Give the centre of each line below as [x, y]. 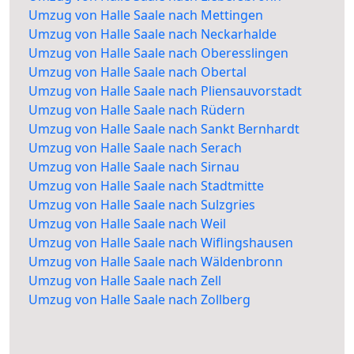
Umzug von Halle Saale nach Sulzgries [142, 205]
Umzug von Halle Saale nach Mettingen [146, 15]
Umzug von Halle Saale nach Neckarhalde [153, 34]
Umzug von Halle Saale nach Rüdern [137, 110]
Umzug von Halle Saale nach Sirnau [134, 167]
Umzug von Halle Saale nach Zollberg [139, 300]
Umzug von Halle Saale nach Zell [125, 281]
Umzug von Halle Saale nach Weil [127, 224]
